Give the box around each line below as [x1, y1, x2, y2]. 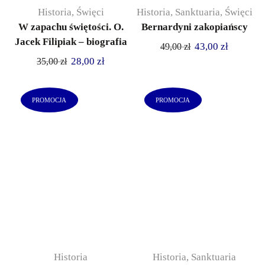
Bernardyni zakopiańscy [141, 21, 248, 33]
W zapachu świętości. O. [18, 21, 124, 33]
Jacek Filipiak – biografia [14, 36, 127, 48]
